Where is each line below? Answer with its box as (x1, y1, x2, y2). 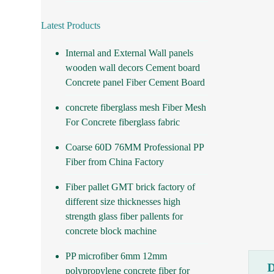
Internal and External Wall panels (65, 47, 194, 58)
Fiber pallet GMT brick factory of (65, 181, 196, 192)
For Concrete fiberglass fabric (65, 116, 180, 127)
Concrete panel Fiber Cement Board (65, 76, 206, 87)
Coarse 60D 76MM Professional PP (65, 141, 204, 152)
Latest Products (41, 20, 101, 31)
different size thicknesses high (65, 196, 181, 207)
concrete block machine (65, 225, 157, 236)
